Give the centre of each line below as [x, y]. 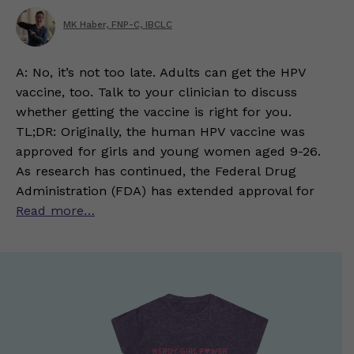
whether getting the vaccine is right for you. [154, 112]
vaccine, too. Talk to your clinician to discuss [156, 92]
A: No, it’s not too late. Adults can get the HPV [161, 72]
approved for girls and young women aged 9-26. [168, 151]
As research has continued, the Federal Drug [156, 171]
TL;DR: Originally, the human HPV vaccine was [160, 132]
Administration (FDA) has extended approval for [165, 191]
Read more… [55, 211]
